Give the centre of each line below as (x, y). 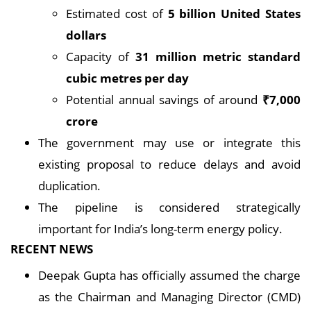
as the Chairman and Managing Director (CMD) (169, 297)
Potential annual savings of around (164, 100)
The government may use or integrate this (169, 143)
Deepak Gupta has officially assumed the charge (169, 275)
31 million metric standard (218, 57)
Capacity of (101, 57)
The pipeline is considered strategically (169, 207)
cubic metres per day (127, 78)
